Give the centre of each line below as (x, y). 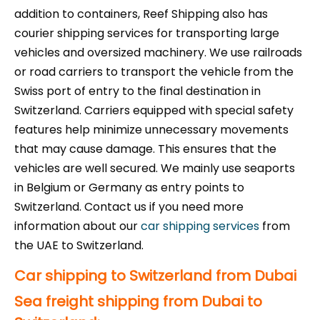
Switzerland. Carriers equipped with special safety (154, 111)
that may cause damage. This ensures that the (145, 149)
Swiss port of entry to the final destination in (137, 91)
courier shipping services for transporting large (147, 34)
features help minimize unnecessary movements (151, 130)
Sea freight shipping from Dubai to (138, 302)
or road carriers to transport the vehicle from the (154, 72)
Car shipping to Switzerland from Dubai (155, 276)
